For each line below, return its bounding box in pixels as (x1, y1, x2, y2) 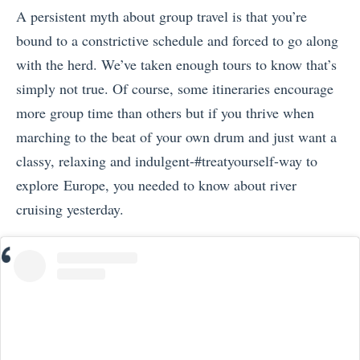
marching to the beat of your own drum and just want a (16, 126, 337, 146)
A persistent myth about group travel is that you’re (16, 6, 307, 26)
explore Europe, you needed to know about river (16, 174, 297, 194)
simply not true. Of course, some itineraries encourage (16, 78, 333, 98)
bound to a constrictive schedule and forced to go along (16, 30, 338, 50)
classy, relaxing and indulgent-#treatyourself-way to (16, 150, 317, 170)
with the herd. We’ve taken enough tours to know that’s (16, 54, 337, 74)
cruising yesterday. (16, 198, 124, 219)
